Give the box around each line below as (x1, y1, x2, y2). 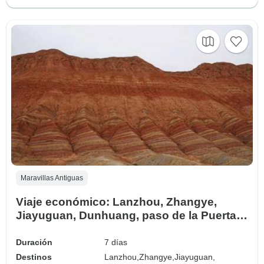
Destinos (16, 252, 52, 262)
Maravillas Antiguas (21, 173, 83, 182)
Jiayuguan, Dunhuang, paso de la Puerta (16, 209, 236, 222)
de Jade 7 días (16, 222, 94, 235)
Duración (16, 237, 52, 247)
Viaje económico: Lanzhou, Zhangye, (16, 195, 217, 208)
